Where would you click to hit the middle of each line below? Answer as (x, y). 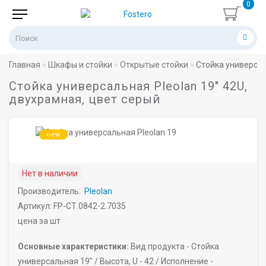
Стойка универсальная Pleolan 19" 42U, (128, 86)
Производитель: (49, 191)
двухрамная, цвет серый (85, 99)
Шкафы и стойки (80, 65)
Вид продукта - (160, 246)
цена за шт (39, 221)
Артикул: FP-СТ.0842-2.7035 (72, 206)
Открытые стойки (154, 65)
